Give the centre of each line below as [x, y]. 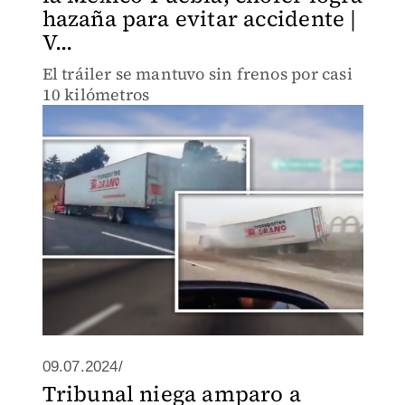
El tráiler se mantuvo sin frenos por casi [197, 74]
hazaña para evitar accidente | [199, 19]
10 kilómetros [96, 94]
